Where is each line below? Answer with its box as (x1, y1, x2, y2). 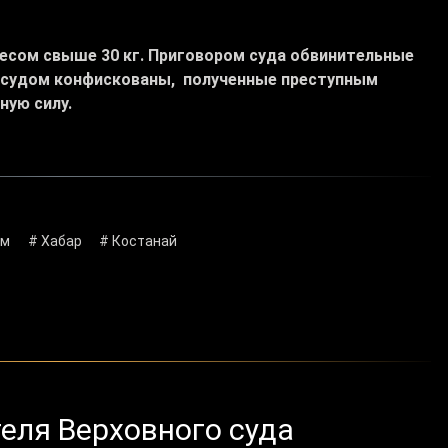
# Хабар (27, 233, 82, 250)
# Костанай (99, 233, 178, 250)
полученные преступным (183, 70, 378, 90)
